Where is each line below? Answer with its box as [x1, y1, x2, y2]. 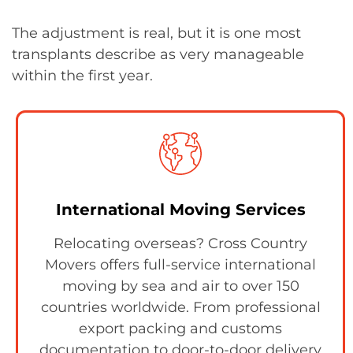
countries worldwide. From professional [40, 299, 321, 316]
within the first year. [12, 67, 153, 84]
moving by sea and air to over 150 [61, 277, 299, 295]
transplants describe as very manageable [12, 46, 304, 63]
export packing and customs [79, 320, 282, 337]
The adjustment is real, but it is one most [12, 24, 301, 42]
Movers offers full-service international [45, 256, 316, 273]
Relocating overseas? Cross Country [54, 235, 307, 252]
